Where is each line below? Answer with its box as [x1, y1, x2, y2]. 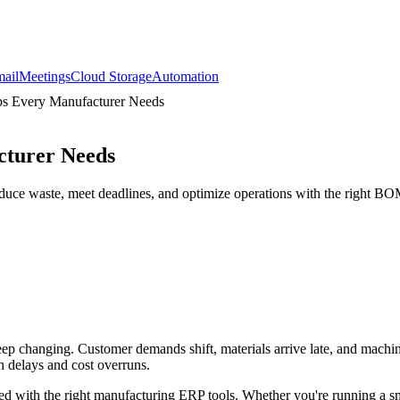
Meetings [19, 69, 71, 84]
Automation [152, 69, 219, 84]
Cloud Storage [71, 69, 152, 84]
